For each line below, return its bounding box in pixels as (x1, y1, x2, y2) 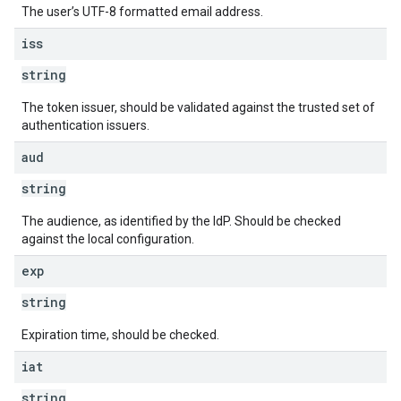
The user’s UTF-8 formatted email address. (21, 4, 263, 19)
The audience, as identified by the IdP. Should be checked (21, 214, 341, 228)
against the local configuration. (21, 232, 194, 246)
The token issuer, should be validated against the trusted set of (21, 100, 375, 115)
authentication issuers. (21, 118, 149, 132)
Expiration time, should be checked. (21, 328, 219, 342)
